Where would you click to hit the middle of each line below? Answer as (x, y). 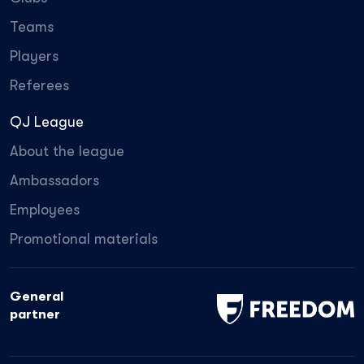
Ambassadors (54, 181)
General (37, 297)
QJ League (47, 122)
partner (35, 315)
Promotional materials (84, 239)
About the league (67, 152)
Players (34, 56)
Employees (45, 210)
